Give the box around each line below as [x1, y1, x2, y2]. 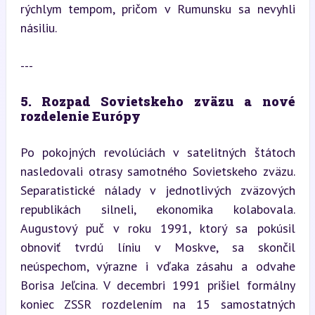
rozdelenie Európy [20, 107, 141, 124]
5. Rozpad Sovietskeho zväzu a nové [20, 92, 295, 110]
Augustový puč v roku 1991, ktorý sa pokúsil [20, 219, 295, 236]
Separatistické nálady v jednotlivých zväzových [20, 181, 295, 198]
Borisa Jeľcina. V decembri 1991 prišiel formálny [20, 276, 295, 293]
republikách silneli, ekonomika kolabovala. [20, 200, 295, 217]
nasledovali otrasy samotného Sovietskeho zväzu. [20, 162, 295, 179]
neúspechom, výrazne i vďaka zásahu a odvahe [20, 257, 295, 274]
